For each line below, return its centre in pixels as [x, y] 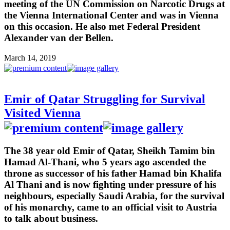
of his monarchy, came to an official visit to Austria [111, 207]
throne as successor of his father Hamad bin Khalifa [113, 173]
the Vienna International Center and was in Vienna [111, 15]
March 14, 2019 [30, 58]
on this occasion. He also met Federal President [102, 27]
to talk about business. [51, 218]
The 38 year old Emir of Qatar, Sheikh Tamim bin [110, 150]
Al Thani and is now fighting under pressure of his [110, 184]
